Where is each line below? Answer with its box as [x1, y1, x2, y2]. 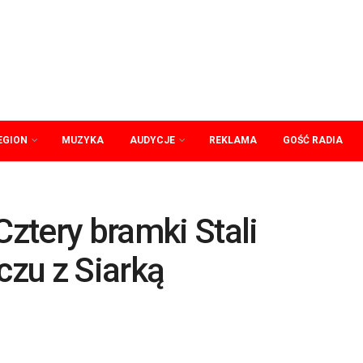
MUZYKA [62, 135, 104, 146]
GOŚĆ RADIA [283, 135, 343, 146]
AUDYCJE [130, 135, 175, 146]
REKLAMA [209, 135, 257, 146]
